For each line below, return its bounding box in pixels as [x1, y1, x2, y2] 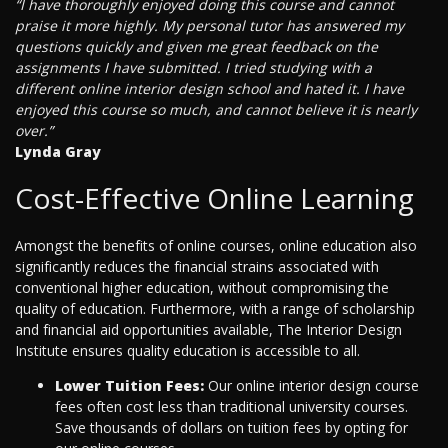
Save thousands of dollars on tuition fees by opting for [55, 418, 408, 438]
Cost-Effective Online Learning [15, 179, 414, 218]
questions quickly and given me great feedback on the [15, 37, 378, 57]
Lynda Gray [15, 142, 101, 162]
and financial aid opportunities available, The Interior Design [15, 320, 402, 340]
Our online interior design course [204, 376, 419, 396]
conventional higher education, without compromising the [15, 278, 389, 298]
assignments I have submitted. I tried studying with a [15, 58, 372, 78]
